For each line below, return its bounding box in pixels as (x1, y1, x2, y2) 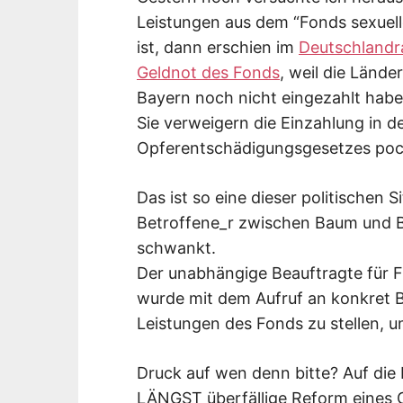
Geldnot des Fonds (137, 62, 280, 82)
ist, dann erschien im (137, 37, 299, 57)
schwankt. (137, 237, 216, 257)
